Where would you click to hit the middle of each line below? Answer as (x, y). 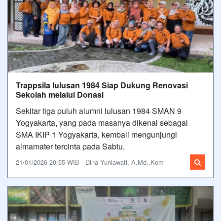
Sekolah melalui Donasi (60, 94)
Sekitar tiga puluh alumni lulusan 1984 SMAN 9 (99, 111)
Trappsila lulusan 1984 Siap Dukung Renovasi (102, 85)
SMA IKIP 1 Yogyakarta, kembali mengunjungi (96, 134)
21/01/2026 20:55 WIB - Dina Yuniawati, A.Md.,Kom (90, 162)
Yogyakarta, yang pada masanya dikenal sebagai (102, 123)
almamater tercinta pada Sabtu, (70, 146)
